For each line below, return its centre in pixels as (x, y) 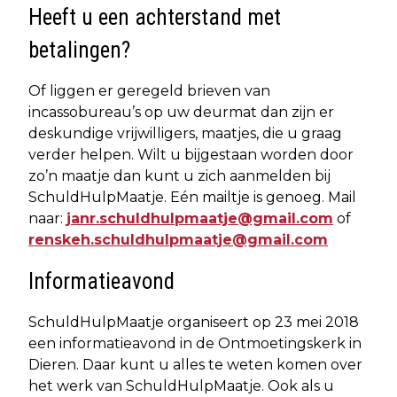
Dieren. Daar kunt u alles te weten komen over (195, 365)
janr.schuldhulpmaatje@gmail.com (200, 219)
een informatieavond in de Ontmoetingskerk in (195, 344)
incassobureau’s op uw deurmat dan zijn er (181, 113)
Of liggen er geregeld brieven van (149, 91)
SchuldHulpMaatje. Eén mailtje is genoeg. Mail (192, 198)
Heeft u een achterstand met (155, 18)
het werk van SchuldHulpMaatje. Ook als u (181, 386)
